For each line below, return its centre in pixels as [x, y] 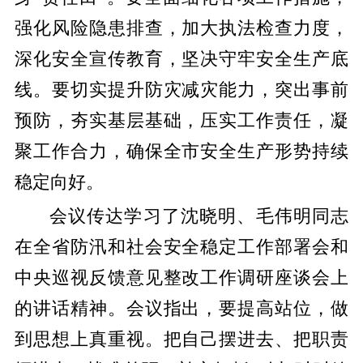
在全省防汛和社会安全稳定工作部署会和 [181, 248]
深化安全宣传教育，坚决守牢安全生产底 [181, 59]
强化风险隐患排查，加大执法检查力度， [181, 28]
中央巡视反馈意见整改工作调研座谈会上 [181, 278]
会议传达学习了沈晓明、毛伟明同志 [199, 217]
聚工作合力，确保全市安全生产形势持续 [181, 151]
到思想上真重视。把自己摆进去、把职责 [181, 340]
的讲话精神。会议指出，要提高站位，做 [181, 309]
